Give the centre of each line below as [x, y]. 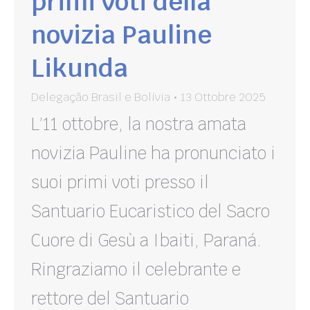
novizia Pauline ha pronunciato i [153, 154]
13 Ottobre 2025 [223, 98]
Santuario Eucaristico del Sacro [151, 212]
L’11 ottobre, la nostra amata [139, 125]
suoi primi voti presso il [120, 183]
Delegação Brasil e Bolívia [101, 98]
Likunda [80, 69]
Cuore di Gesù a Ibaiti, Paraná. [146, 241]
